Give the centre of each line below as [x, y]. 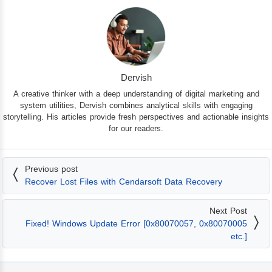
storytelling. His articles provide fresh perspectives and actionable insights [136, 117]
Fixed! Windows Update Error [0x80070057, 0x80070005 [136, 223]
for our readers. [136, 128]
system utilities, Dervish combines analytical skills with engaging [136, 105]
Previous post [51, 169]
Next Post [228, 210]
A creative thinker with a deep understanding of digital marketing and [136, 93]
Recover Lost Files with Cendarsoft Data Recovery [124, 182]
